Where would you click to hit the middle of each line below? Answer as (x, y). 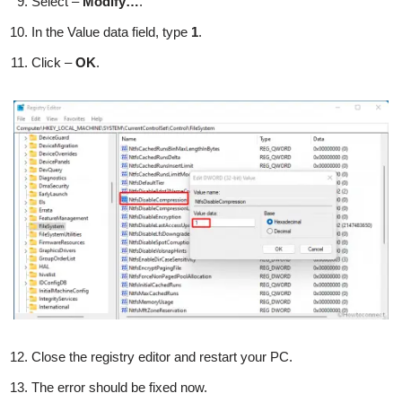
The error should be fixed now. (119, 387)
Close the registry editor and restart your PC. (162, 356)
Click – (53, 62)
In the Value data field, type (111, 31)
